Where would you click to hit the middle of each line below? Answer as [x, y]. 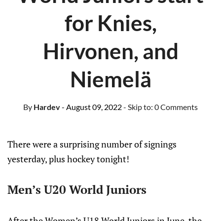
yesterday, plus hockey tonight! [68, 159]
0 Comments [176, 107]
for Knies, [110, 23]
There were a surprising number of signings [92, 144]
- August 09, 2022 [92, 107]
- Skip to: [139, 107]
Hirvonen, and [110, 51]
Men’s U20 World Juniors [77, 189]
